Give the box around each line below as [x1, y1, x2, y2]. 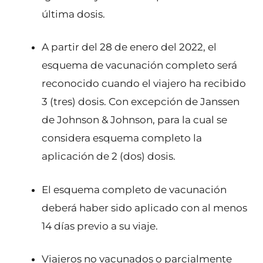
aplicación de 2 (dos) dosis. [42, 150, 176, 163]
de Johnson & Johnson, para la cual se [42, 114, 227, 126]
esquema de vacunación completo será [42, 59, 237, 72]
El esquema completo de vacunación [42, 183, 227, 195]
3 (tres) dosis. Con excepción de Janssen [42, 96, 240, 108]
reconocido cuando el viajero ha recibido [42, 77, 246, 90]
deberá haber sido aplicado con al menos [42, 201, 247, 214]
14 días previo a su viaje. [42, 220, 158, 232]
